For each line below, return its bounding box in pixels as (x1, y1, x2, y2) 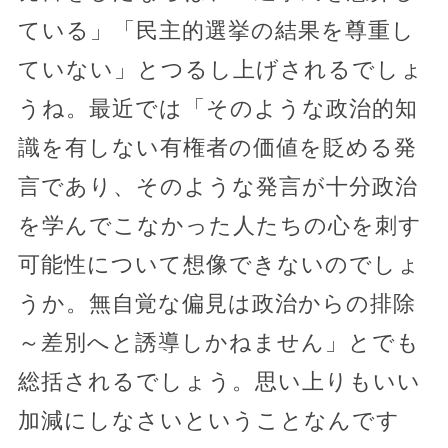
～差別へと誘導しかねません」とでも (17, 330, 420, 356)
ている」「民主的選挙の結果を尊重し (17, 18, 415, 44)
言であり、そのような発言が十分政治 (17, 174, 418, 200)
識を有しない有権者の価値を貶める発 (17, 135, 417, 161)
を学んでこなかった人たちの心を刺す (17, 213, 422, 239)
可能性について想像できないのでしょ (17, 252, 421, 278)
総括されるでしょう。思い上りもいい (17, 369, 421, 395)
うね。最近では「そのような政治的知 (17, 96, 418, 122)
